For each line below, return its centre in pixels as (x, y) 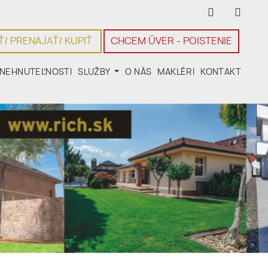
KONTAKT (221, 72)
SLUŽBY (95, 72)
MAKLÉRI (176, 72)
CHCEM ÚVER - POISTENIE (171, 41)
